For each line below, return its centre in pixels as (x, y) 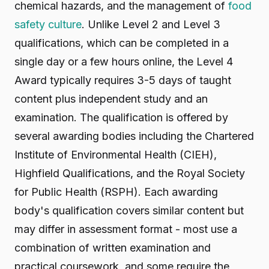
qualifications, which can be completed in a (122, 43)
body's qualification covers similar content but (129, 210)
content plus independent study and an (111, 99)
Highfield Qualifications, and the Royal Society (130, 173)
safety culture (48, 24)
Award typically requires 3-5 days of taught (123, 80)
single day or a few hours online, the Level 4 (124, 62)
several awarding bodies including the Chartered (134, 136)
